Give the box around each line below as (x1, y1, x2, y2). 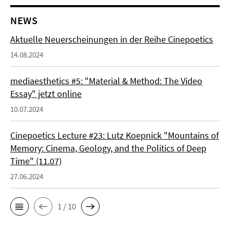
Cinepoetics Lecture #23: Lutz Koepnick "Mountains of (10, 129, 219, 142)
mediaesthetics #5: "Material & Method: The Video (10, 75, 202, 87)
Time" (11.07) (10, 155, 62, 167)
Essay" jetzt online (10, 88, 82, 100)
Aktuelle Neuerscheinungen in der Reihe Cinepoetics (10, 33, 213, 46)
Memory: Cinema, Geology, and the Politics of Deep (10, 142, 206, 155)
